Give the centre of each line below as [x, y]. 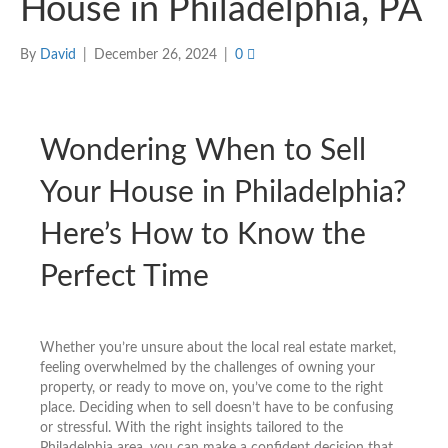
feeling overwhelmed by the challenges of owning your [207, 367]
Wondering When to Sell [203, 150]
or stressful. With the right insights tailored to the [191, 427]
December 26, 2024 [155, 54]
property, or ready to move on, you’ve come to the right [211, 387]
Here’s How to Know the [203, 234]
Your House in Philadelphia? [223, 192]
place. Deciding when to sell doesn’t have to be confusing [216, 407]
